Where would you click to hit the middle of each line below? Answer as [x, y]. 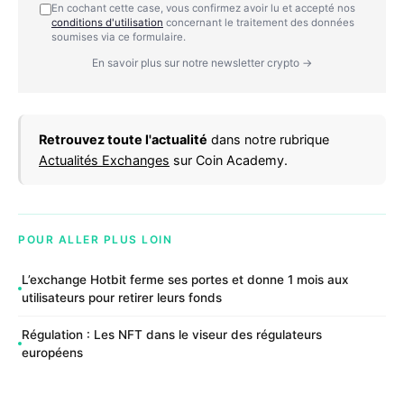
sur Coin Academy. [229, 161]
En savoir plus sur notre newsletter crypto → [202, 63]
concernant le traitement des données [259, 23]
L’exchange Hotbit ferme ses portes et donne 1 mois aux [185, 279]
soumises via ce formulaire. [119, 37]
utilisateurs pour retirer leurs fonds [122, 297]
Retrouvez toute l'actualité [123, 140]
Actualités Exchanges [104, 161]
